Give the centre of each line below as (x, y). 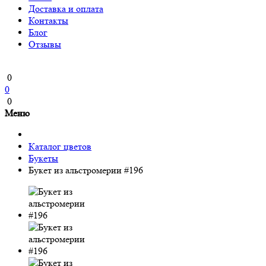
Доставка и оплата (66, 9)
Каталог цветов (60, 146)
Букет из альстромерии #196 (86, 170)
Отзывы (45, 44)
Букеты (43, 158)
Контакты (48, 20)
